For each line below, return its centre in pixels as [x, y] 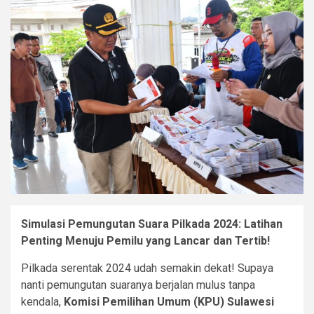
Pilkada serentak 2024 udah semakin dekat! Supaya [147, 268]
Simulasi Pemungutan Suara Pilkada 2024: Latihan [152, 224]
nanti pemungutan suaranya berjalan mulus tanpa [138, 285]
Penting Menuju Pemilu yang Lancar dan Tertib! [145, 241]
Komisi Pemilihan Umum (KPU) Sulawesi [169, 302]
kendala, [42, 302]
